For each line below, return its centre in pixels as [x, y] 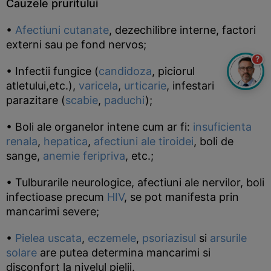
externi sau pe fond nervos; [76, 44]
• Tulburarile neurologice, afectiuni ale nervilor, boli [135, 182]
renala [22, 141]
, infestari [190, 86]
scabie [82, 100]
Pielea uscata [48, 238]
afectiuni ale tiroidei [144, 141]
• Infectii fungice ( [52, 71]
